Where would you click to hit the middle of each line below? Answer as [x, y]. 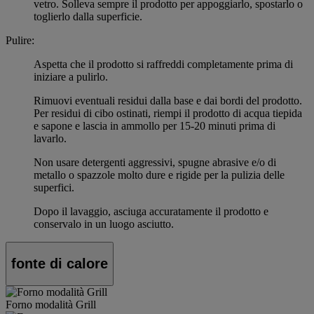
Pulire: [20, 41]
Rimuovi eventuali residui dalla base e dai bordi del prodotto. [168, 101]
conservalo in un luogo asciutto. [104, 224]
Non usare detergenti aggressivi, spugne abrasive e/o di [155, 163]
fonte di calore [60, 263]
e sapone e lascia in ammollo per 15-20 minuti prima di [155, 126]
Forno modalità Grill [51, 304]
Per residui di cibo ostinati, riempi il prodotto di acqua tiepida [168, 114]
